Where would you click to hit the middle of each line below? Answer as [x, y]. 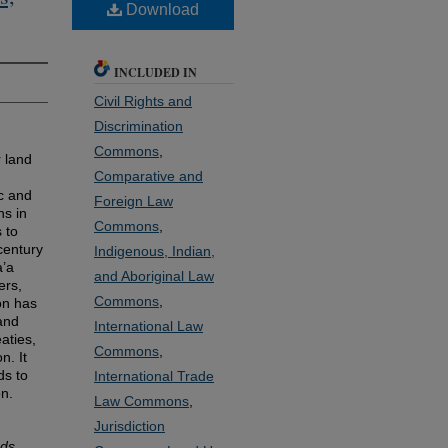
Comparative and [148, 175]
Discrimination [138, 125]
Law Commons [141, 400]
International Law [148, 325]
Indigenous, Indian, [154, 250]
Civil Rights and [143, 100]
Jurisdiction [129, 425]
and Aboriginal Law [154, 275]
